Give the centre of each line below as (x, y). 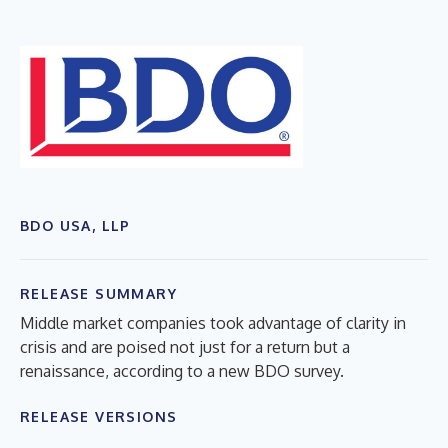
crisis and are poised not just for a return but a (185, 346)
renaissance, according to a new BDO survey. (182, 370)
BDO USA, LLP (75, 225)
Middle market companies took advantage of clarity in (213, 322)
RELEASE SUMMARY (98, 293)
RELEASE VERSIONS (99, 416)
